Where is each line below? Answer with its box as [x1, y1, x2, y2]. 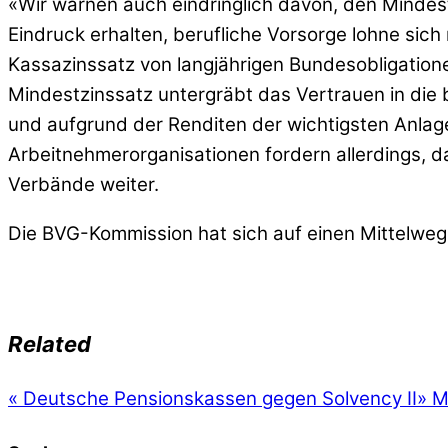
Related [8, 331, 91, 358]
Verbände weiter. [8, 172, 159, 196]
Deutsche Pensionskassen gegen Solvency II [18, 387, 417, 411]
